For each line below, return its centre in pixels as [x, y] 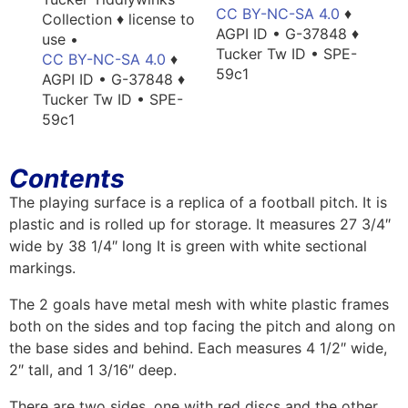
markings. [42, 267]
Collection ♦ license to [118, 19]
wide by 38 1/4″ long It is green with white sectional [188, 245]
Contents [67, 178]
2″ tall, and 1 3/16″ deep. [93, 369]
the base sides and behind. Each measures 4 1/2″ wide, [198, 347]
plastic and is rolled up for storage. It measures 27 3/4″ [200, 224]
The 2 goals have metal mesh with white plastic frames [199, 304]
